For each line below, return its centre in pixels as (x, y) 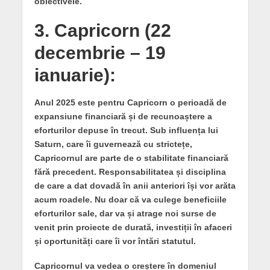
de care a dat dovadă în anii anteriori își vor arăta (135, 185)
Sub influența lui (184, 130)
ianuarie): (75, 75)
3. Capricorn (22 (102, 30)
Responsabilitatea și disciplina (161, 171)
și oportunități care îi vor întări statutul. (115, 241)
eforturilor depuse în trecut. (92, 130)
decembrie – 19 (100, 52)
